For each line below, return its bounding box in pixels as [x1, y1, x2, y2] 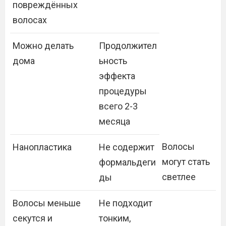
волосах [13, 15, 47, 25]
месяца [99, 116, 130, 127]
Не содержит [99, 142, 154, 152]
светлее [162, 172, 196, 182]
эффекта [99, 71, 135, 81]
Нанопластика [13, 142, 72, 152]
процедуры [99, 86, 147, 96]
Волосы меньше [13, 198, 81, 208]
